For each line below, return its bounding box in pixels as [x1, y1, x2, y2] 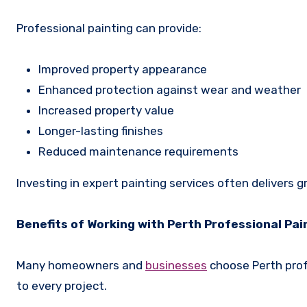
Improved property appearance [38, 62, 210, 76]
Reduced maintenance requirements [38, 144, 241, 158]
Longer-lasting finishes [38, 123, 166, 138]
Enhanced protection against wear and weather [38, 82, 304, 97]
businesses [145, 258, 207, 272]
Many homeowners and [16, 258, 145, 272]
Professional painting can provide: [16, 21, 201, 35]
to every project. [16, 278, 107, 293]
